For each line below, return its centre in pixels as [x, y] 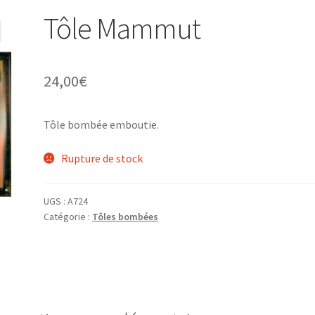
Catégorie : [68, 217]
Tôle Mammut [122, 28]
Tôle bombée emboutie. [102, 124]
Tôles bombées [126, 217]
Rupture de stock [102, 158]
